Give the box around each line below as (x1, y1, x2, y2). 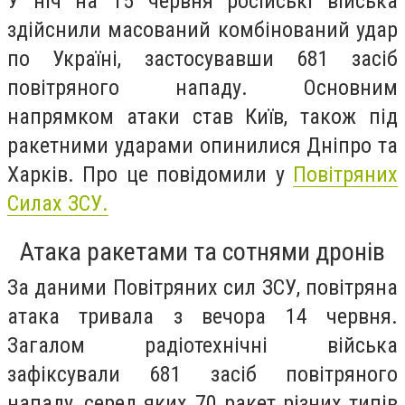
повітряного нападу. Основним (7, 74, 398, 100)
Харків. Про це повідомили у (7, 161, 293, 187)
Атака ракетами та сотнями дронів (20, 237, 385, 268)
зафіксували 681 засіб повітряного (7, 362, 398, 388)
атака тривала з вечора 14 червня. (7, 304, 398, 330)
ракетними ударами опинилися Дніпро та (7, 132, 398, 158)
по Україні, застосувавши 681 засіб (7, 45, 398, 71)
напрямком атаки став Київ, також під (7, 103, 398, 129)
